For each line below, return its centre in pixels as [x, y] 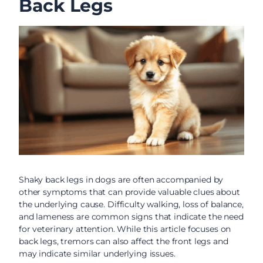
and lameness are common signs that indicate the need [131, 216]
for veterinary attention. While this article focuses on [125, 229]
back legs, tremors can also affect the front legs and [124, 241]
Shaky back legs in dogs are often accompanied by [121, 179]
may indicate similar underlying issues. [97, 253]
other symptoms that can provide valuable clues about [129, 192]
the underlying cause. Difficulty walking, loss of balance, [131, 204]
